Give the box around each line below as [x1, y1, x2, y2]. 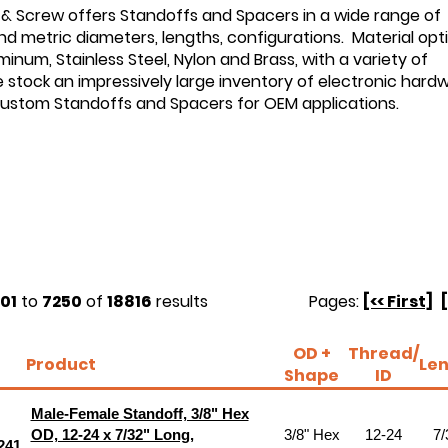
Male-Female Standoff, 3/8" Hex [30, 405, 249, 422]
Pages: [309, 290, 363, 313]
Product [25, 353, 96, 376]
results [151, 290, 208, 313]
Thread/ [347, 342, 419, 365]
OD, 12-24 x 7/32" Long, [30, 426, 194, 443]
